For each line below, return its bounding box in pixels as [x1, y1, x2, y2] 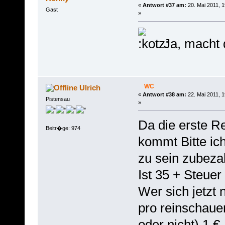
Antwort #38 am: [142, 91, 186, 97]
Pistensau [45, 95, 70, 102]
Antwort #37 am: [142, 2, 186, 9]
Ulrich [79, 83, 101, 92]
